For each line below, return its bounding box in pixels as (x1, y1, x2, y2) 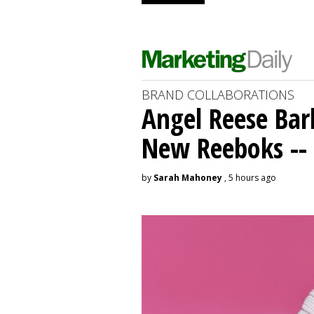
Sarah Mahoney (153, 172, 222, 184)
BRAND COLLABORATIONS (142, 86, 294, 103)
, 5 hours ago (222, 172, 276, 184)
